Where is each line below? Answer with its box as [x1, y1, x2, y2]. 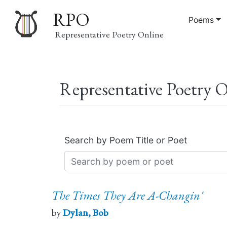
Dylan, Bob [63, 206, 108, 219]
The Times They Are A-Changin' [52, 187, 203, 204]
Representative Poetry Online [55, 28, 164, 40]
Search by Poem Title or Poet [64, 135, 187, 146]
